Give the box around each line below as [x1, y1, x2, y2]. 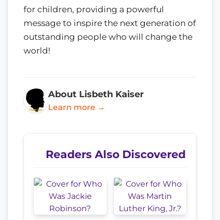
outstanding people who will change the [24, 31, 192, 42]
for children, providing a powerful [24, 4, 164, 14]
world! [24, 45, 50, 55]
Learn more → [48, 102, 105, 112]
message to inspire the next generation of [24, 18, 196, 28]
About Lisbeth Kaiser [48, 88, 144, 99]
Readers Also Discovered [46, 147, 186, 161]
